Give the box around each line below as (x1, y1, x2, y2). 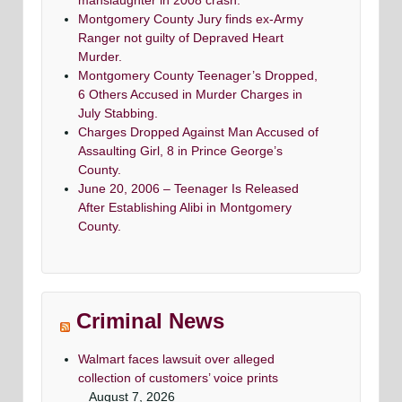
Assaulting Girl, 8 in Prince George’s (78, 144, 283, 159)
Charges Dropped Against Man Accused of (78, 125, 319, 140)
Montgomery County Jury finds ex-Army (78, 12, 303, 27)
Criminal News (76, 309, 224, 334)
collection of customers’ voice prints (78, 371, 278, 386)
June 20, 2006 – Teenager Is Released (78, 181, 299, 197)
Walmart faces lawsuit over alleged (78, 352, 275, 367)
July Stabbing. (78, 106, 158, 121)
